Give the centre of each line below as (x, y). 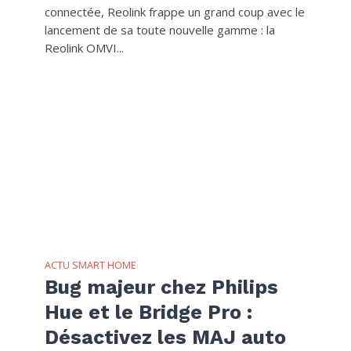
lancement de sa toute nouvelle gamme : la (159, 29)
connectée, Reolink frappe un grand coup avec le (174, 11)
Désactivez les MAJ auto (165, 337)
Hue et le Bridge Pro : (148, 312)
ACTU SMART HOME (90, 265)
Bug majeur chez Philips (161, 287)
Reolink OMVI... (84, 47)
